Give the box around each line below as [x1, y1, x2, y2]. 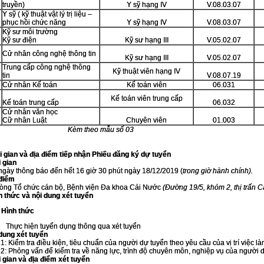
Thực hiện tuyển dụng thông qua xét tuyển [6, 222, 141, 230]
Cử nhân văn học [2, 108, 58, 116]
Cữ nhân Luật [2, 116, 47, 124]
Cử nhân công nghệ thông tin [2, 49, 96, 58]
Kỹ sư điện [2, 36, 37, 44]
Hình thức [1, 207, 34, 215]
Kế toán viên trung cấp [110, 94, 183, 103]
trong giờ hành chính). [183, 167, 253, 175]
